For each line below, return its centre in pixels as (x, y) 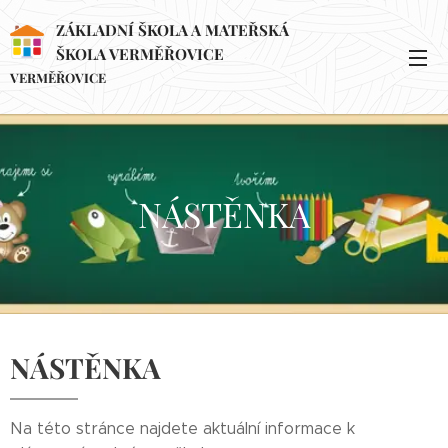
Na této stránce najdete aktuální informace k (182, 428)
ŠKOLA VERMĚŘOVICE (140, 54)
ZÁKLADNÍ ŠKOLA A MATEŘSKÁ (172, 30)
